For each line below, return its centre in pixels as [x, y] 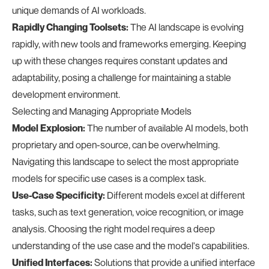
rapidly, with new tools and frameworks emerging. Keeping [129, 44]
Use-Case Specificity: [59, 195]
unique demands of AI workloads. [79, 10]
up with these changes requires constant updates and [120, 61]
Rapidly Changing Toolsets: [70, 27]
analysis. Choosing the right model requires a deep [113, 229]
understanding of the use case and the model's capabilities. [131, 246]
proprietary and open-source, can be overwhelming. [116, 145]
